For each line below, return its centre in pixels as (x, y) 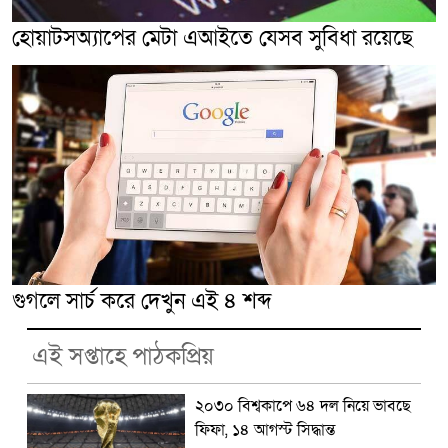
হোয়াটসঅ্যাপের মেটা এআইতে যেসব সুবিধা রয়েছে (212, 38)
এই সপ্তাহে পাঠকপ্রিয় (123, 357)
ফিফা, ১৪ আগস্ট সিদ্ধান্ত (264, 430)
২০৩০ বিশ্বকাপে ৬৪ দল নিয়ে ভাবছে (302, 406)
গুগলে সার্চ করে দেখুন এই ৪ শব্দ (141, 302)
